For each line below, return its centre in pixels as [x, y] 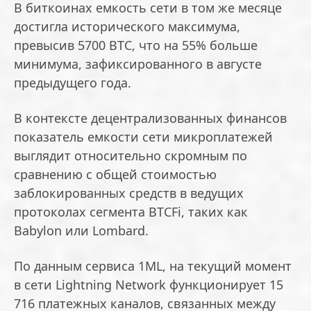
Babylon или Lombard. [81, 231]
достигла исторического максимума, [127, 27]
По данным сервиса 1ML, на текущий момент [153, 266]
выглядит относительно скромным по [131, 156]
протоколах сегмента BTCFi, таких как [131, 212]
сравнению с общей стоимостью [115, 175]
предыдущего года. [73, 83]
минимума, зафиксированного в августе [138, 64]
